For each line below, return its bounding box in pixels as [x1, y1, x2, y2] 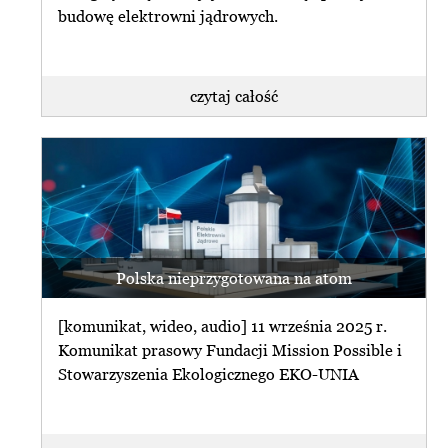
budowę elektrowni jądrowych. [58, 7, 283, 26]
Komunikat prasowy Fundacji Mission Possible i [58, 341, 403, 360]
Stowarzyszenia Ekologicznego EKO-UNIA [58, 365, 360, 384]
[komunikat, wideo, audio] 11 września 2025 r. [58, 317, 392, 336]
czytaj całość [190, 86, 278, 105]
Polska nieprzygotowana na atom [116, 268, 352, 287]
